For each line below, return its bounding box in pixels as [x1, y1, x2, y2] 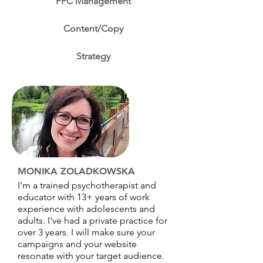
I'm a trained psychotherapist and [18, 180, 156, 191]
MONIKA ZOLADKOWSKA [18, 166, 135, 177]
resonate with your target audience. [18, 250, 164, 261]
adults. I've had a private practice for [18, 215, 167, 226]
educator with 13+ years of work [18, 191, 150, 203]
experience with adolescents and [18, 203, 155, 214]
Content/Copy [63, 23, 123, 34]
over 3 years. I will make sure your [18, 227, 155, 238]
